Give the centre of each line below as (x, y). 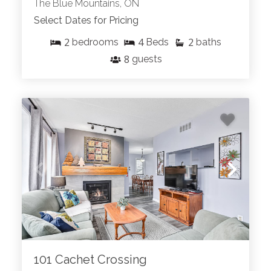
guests (147, 59)
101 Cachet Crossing (90, 260)
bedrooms (95, 42)
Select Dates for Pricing (86, 21)
